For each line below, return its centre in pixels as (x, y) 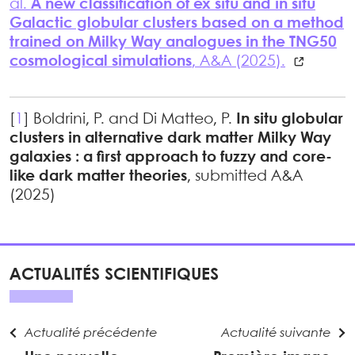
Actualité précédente (91, 334)
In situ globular (290, 120)
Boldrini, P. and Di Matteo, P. (135, 120)
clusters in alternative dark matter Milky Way (170, 139)
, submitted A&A (245, 177)
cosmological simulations (101, 62)
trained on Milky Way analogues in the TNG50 (173, 43)
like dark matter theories (98, 177)
